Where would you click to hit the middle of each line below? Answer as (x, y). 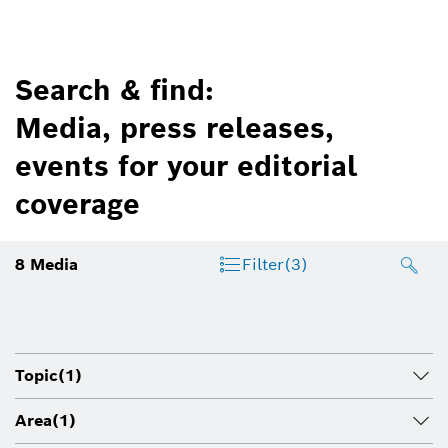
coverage (77, 203)
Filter (262, 265)
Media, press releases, (174, 127)
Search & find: (114, 89)
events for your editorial (186, 165)
